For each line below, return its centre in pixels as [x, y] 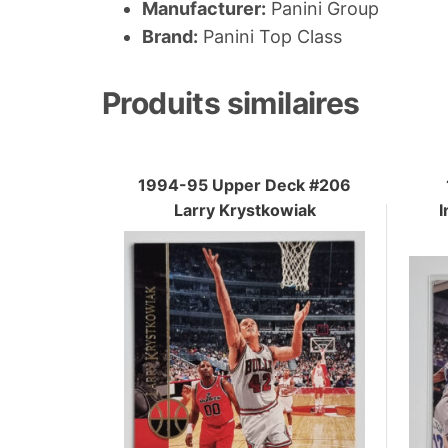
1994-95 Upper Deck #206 [244, 184]
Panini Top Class [270, 37]
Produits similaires [231, 103]
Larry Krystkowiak [244, 209]
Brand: [170, 37]
